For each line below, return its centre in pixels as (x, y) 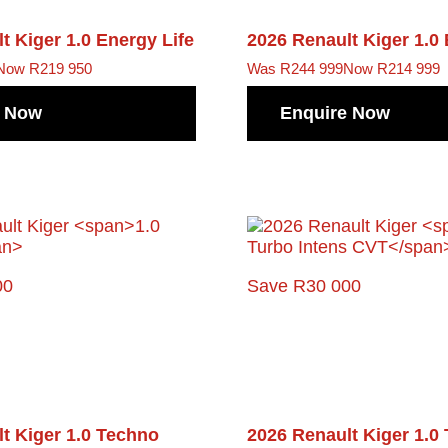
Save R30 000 (303, 285)
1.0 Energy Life (130, 40)
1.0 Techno (113, 434)
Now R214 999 (391, 69)
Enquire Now (334, 112)
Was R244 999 (294, 69)
